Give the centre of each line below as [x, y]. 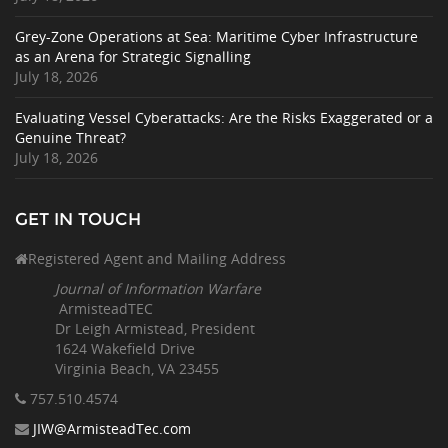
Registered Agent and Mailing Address [157, 258]
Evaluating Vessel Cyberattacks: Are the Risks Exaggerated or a [224, 117]
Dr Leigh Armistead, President [155, 328]
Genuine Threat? [70, 137]
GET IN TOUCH [78, 218]
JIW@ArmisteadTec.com [112, 428]
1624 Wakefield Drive [125, 348]
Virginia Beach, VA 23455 [137, 368]
